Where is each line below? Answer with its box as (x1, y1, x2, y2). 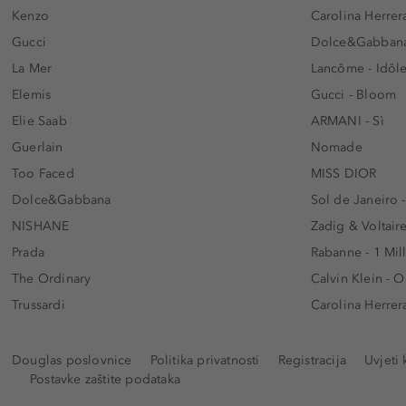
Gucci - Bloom (310, 87, 397, 103)
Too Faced (12, 166, 74, 182)
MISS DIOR (310, 166, 377, 182)
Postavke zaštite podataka (30, 372, 180, 388)
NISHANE (12, 218, 70, 235)
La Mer (12, 61, 53, 77)
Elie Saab (12, 113, 67, 130)
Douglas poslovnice (12, 353, 132, 369)
